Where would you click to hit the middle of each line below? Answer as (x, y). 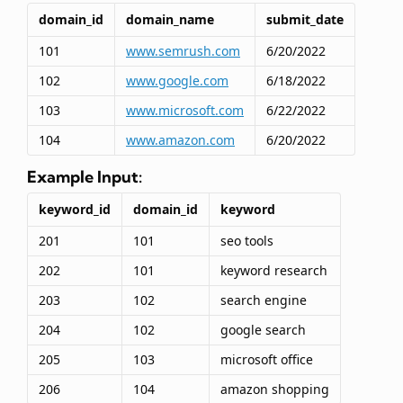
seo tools (247, 241)
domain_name (170, 20)
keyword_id (75, 210)
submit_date (305, 20)
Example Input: (85, 177)
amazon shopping (275, 390)
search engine (264, 300)
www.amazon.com (180, 140)
